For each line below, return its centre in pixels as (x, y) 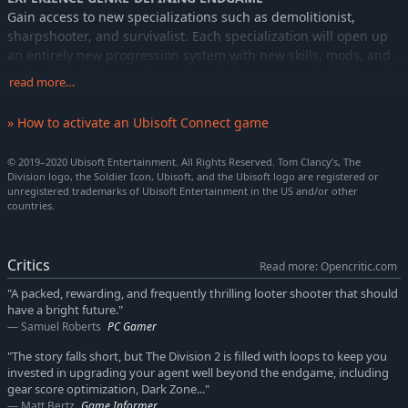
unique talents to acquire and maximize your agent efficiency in (203, 74)
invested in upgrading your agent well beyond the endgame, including (198, 372)
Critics (29, 265)
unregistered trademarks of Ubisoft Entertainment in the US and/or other (183, 190)
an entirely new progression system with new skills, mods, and (199, 55)
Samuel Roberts (61, 326)
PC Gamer (132, 326)
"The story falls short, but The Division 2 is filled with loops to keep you (197, 356)
